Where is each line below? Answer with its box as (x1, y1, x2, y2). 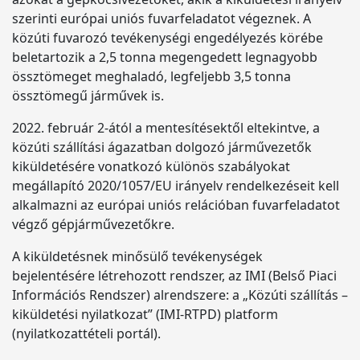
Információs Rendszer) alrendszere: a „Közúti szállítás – (12, 286, 348, 304)
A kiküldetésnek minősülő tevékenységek (12, 247, 263, 265)
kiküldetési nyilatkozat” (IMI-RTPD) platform (12, 305, 278, 323)
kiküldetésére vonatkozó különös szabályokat (12, 157, 290, 175)
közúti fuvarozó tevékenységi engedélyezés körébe (12, 29, 323, 47)
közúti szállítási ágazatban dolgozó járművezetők (12, 138, 312, 156)
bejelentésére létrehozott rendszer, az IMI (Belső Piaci (12, 267, 337, 284)
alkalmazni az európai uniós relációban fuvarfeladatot (12, 196, 340, 214)
